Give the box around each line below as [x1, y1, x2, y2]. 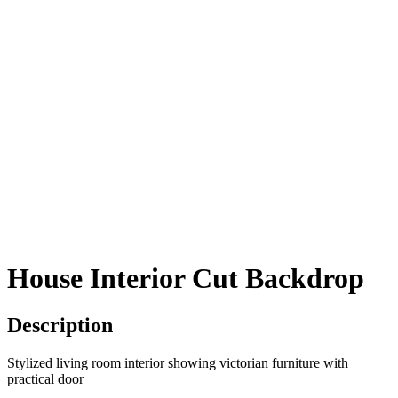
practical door [7, 371, 84, 387]
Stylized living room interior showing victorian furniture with [7, 355, 348, 371]
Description [7, 314, 113, 338]
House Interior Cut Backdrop [7, 261, 364, 294]
